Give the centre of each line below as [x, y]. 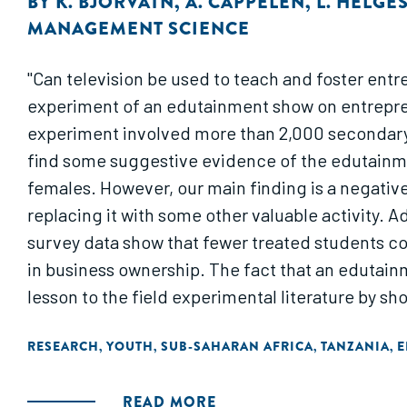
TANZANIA [355, 346]
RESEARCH [63, 346]
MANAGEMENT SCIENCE [139, 29]
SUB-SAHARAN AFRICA [237, 346]
